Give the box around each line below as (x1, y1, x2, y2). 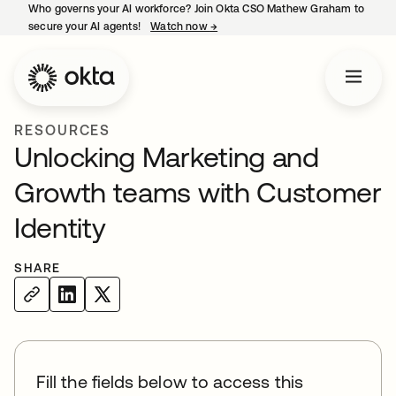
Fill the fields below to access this (36, 371, 303, 392)
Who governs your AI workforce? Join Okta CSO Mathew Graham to (28, 3, 364, 15)
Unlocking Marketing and (14, 141, 319, 173)
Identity (14, 211, 106, 244)
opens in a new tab (217, 20, 314, 33)
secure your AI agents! (28, 20, 144, 33)
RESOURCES (14, 122, 111, 138)
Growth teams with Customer (14, 176, 382, 209)
